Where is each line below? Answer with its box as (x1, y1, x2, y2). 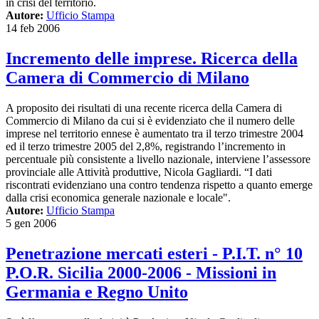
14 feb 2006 (6, 22, 60, 35)
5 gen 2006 (6, 217, 56, 230)
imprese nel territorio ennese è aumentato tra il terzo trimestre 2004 (6, 127, 303, 140)
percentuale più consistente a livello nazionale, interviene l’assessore (6, 153, 310, 166)
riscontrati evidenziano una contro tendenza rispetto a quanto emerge (6, 179, 313, 192)
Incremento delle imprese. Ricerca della (6, 49, 298, 68)
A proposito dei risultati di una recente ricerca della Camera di (6, 102, 282, 115)
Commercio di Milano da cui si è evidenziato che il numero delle (6, 115, 295, 127)
